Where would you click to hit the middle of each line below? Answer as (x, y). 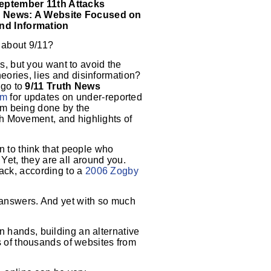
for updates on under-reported (75, 97)
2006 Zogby (112, 171)
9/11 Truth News (63, 86)
